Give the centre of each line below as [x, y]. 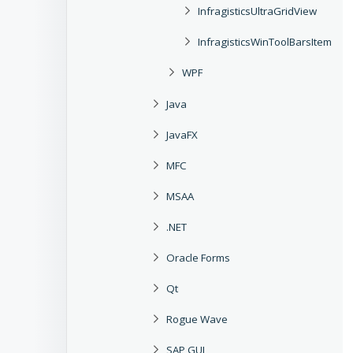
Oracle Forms [198, 257]
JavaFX [182, 134]
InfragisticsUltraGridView [257, 11]
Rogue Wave [197, 319]
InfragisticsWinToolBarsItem [265, 42]
